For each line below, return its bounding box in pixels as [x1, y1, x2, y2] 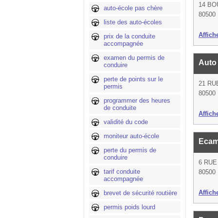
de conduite [104, 104, 136, 111]
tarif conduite [104, 168, 140, 175]
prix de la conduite [104, 33, 155, 40]
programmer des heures [104, 97, 170, 104]
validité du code [104, 118, 148, 126]
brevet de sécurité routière [104, 189, 177, 197]
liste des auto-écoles [104, 18, 162, 26]
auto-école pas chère [104, 4, 163, 12]
